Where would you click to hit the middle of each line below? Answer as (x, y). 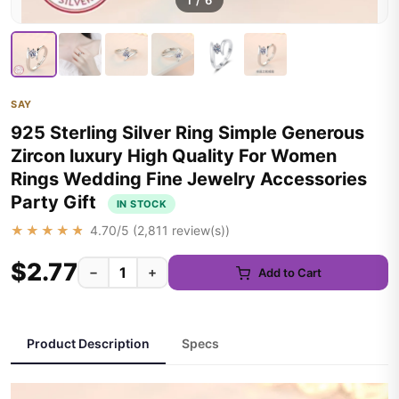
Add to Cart (289, 272)
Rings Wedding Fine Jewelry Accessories (189, 179)
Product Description (88, 343)
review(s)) (199, 230)
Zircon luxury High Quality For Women (174, 156)
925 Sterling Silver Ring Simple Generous (187, 133)
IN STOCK (142, 204)
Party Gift (56, 202)
